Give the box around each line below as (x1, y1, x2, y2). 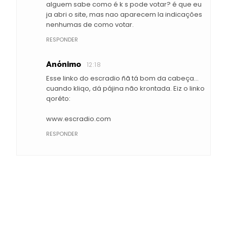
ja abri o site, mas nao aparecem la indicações (46, 10, 202, 20)
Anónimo (46, 58, 81, 72)
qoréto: (46, 94, 70, 104)
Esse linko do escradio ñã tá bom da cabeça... (46, 73, 199, 84)
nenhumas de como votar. (46, 20, 134, 30)
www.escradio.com (46, 114, 111, 124)
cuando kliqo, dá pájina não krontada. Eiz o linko (46, 84, 205, 94)
